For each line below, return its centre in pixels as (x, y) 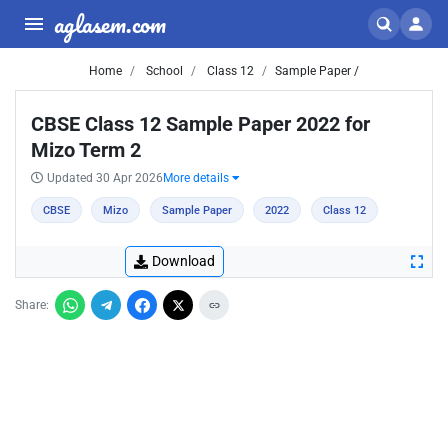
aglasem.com (110, 23)
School (163, 71)
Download (183, 261)
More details (197, 178)
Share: (32, 305)
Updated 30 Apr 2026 (105, 178)
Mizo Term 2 (86, 150)
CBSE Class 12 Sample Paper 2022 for (200, 124)
